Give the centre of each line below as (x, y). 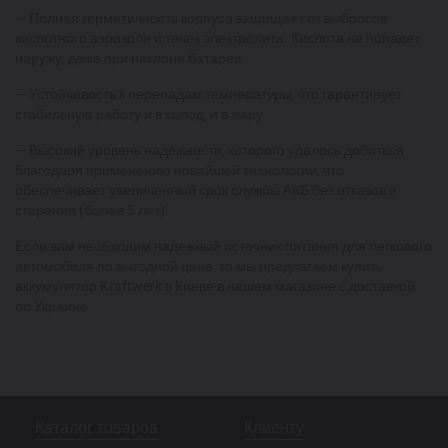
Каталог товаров (96, 427)
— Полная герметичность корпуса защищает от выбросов (201, 17)
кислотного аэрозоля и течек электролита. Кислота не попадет (217, 37)
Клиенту (274, 427)
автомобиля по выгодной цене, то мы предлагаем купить (199, 265)
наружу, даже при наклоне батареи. (130, 57)
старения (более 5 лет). (92, 209)
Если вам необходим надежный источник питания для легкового (223, 245)
